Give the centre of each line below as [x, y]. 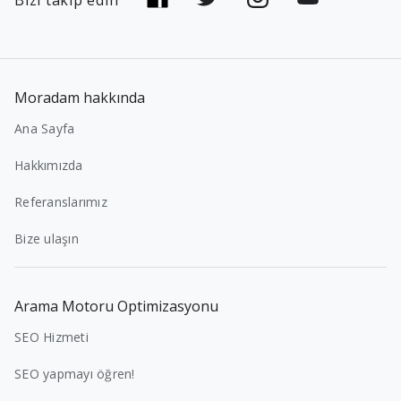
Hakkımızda [49, 165]
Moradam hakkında [80, 97]
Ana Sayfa [45, 128]
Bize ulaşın [47, 238]
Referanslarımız [61, 201]
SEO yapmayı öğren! [75, 373]
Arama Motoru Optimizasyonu [116, 306]
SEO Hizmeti [51, 337]
